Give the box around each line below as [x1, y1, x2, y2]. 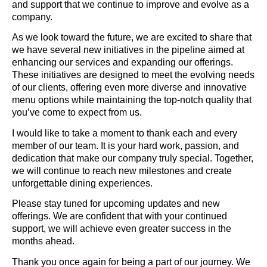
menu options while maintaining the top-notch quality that [12, 95, 252, 105]
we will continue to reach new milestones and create [12, 165, 232, 176]
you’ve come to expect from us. [12, 107, 142, 118]
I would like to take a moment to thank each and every [12, 128, 237, 138]
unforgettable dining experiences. [12, 178, 153, 188]
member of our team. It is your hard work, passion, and [12, 140, 239, 151]
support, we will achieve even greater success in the [12, 223, 231, 234]
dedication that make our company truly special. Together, [12, 153, 253, 163]
